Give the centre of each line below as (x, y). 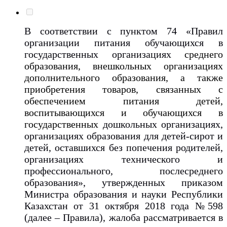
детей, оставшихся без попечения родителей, (124, 147)
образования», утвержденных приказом (124, 182)
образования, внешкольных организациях (124, 66)
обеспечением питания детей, (124, 101)
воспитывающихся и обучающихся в (124, 112)
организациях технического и (124, 159)
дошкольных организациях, (163, 124)
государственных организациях (104, 54)
